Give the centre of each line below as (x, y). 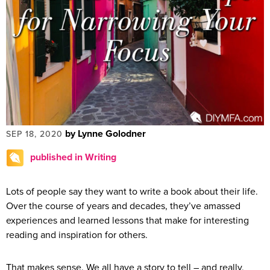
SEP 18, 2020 (34, 134)
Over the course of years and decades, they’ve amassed (123, 206)
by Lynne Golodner (105, 133)
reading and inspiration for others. (77, 235)
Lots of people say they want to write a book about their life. (132, 191)
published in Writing (73, 157)
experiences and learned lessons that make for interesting (127, 220)
